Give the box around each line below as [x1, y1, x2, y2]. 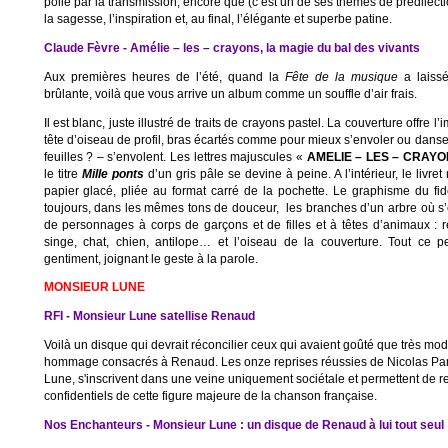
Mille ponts [81, 166, 144, 180]
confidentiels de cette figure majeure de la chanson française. [43, 388, 377, 402]
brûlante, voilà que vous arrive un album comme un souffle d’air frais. [43, 86, 417, 100]
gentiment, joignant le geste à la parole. [43, 251, 258, 265]
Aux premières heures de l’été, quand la [43, 69, 285, 83]
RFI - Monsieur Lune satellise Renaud [43, 309, 255, 322]
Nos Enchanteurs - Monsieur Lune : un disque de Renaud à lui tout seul [43, 417, 444, 431]
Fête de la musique [284, 69, 398, 83]
